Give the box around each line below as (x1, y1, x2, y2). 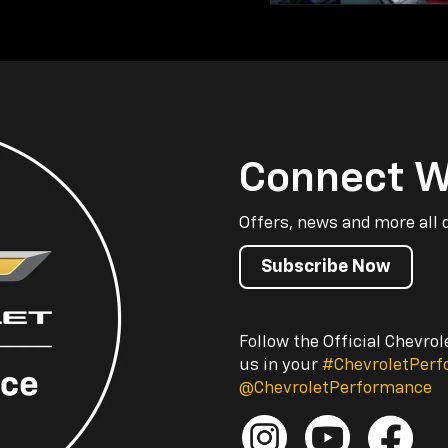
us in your (239, 356, 322, 374)
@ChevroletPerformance (239, 379, 432, 397)
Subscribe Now (261, 257, 391, 276)
